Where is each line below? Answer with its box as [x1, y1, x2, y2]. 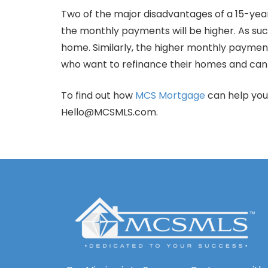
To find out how [61, 89, 135, 102]
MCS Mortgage [135, 89, 205, 102]
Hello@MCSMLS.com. [61, 105, 158, 119]
